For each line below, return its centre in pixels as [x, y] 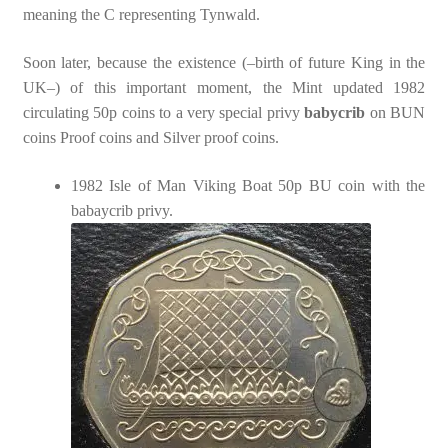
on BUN [395, 112]
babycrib [335, 112]
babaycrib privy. [121, 210]
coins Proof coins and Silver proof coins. [150, 137]
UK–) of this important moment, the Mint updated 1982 [224, 87]
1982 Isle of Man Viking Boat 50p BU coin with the [248, 185]
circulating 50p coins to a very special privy [163, 112]
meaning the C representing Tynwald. [141, 15]
